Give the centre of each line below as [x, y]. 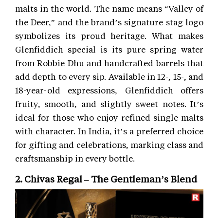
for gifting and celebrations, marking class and [109, 145]
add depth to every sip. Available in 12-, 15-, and [109, 77]
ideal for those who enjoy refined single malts [109, 118]
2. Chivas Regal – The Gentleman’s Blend [106, 179]
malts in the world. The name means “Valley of [109, 9]
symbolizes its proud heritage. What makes [109, 36]
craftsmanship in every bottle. [75, 158]
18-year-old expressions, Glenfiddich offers [109, 90]
